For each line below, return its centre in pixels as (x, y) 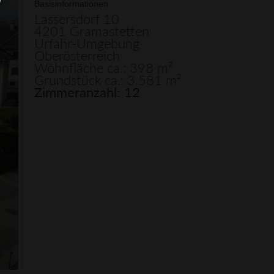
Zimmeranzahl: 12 (87, 92)
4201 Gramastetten (92, 31)
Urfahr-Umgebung (87, 43)
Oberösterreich (77, 55)
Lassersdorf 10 (77, 19)
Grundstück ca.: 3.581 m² (108, 80)
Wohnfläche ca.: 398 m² (103, 68)
